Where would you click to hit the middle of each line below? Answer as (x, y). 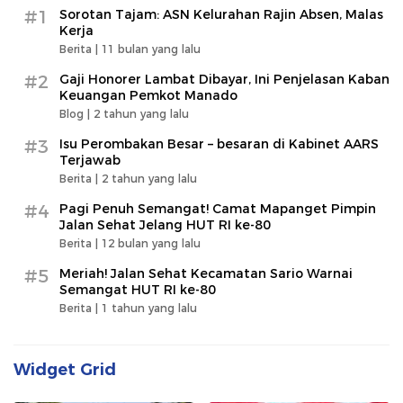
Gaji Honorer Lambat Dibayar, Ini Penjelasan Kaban (224, 80)
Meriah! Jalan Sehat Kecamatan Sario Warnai (206, 274)
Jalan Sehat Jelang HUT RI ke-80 (165, 225)
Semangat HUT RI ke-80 (138, 290)
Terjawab (90, 161)
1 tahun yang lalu (149, 309)
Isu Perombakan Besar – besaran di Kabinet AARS (219, 144)
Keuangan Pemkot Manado (148, 96)
